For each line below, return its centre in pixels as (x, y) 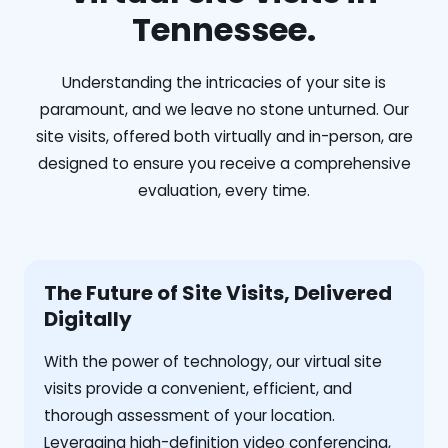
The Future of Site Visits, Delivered (218, 292)
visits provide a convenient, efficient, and (198, 388)
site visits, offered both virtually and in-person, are (224, 136)
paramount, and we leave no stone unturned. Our (224, 109)
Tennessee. (224, 29)
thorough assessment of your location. (189, 415)
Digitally (88, 318)
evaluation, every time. (224, 190)
